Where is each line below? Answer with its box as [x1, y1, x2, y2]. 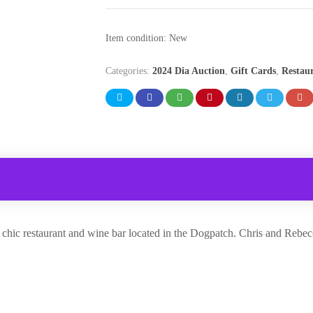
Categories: [105, 66, 152, 77]
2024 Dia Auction [152, 66, 225, 77]
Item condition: [105, 33, 169, 44]
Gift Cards [230, 66, 276, 77]
